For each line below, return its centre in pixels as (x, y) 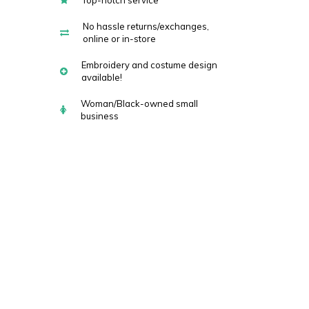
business (100, 116)
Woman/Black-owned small (139, 103)
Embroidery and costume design (149, 65)
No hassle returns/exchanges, (146, 26)
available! (102, 77)
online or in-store (119, 39)
